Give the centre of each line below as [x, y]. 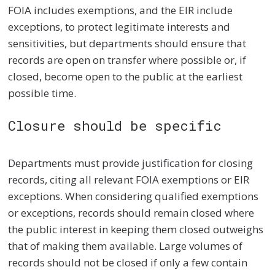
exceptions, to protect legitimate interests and [119, 26]
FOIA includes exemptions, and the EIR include [121, 10]
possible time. [42, 93]
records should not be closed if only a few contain [128, 263]
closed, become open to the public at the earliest [126, 76]
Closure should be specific [115, 126]
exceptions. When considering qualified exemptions [134, 196]
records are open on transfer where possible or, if [127, 60]
